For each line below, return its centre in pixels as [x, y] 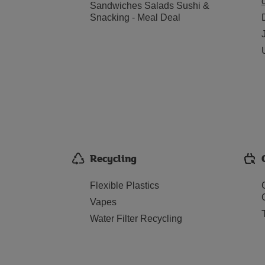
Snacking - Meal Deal [135, 17]
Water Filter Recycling [136, 219]
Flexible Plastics [125, 185]
